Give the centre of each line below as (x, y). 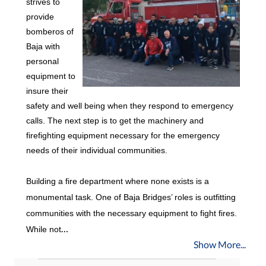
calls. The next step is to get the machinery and (115, 121)
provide (40, 17)
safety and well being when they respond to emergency (130, 106)
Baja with (43, 47)
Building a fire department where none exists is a (118, 181)
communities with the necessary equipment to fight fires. (132, 213)
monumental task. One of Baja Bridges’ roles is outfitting (131, 197)
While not (44, 229)
